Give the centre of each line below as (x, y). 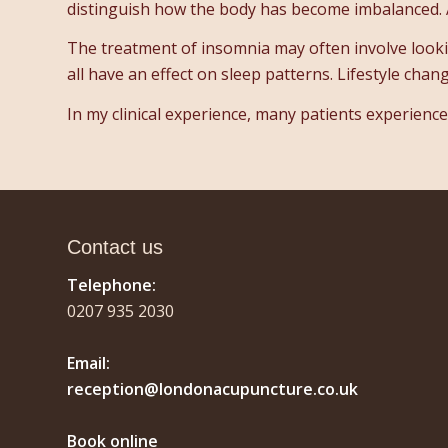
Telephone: (111, 284)
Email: (88, 362)
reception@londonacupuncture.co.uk (212, 388)
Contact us (115, 247)
